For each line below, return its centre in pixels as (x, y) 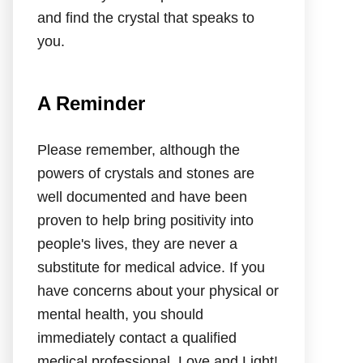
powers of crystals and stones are (146, 173)
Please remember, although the (139, 150)
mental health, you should (120, 314)
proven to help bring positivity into (145, 220)
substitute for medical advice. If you (151, 267)
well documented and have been (142, 197)
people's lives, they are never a (137, 244)
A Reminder (91, 103)
